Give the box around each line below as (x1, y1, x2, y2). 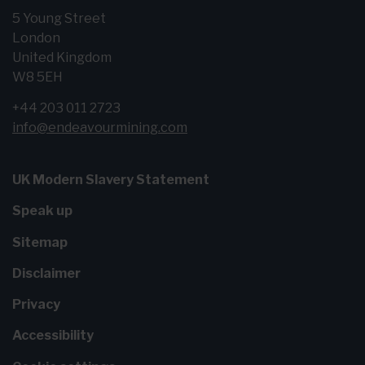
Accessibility (12, 328, 94, 344)
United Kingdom (12, 50, 112, 65)
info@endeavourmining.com (12, 120, 187, 136)
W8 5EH (12, 69, 63, 85)
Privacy (12, 297, 60, 313)
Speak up (12, 203, 73, 219)
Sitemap (12, 234, 68, 250)
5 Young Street (12, 11, 106, 26)
